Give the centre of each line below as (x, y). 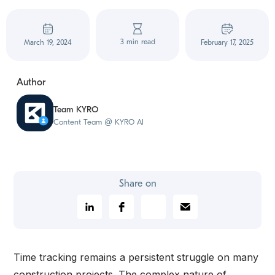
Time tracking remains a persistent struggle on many (136, 257)
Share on (137, 183)
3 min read (137, 41)
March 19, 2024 (48, 42)
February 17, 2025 (227, 42)
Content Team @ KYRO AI (99, 122)
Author (31, 82)
